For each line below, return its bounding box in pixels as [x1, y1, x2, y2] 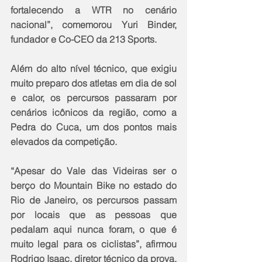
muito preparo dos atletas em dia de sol [11, 77, 177, 89]
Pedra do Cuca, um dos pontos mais [11, 121, 177, 133]
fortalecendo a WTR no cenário [11, 4, 177, 16]
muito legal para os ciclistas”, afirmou [11, 238, 177, 250]
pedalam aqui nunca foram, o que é [11, 223, 177, 236]
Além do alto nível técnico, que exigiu [11, 63, 177, 75]
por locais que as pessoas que [11, 209, 177, 221]
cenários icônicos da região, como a [11, 106, 177, 119]
